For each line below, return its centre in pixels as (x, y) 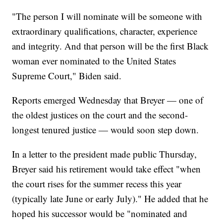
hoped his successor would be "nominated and (100, 214)
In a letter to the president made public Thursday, (105, 154)
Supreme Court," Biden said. (67, 76)
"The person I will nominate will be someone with (107, 16)
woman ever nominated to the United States (94, 61)
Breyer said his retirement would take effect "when (107, 169)
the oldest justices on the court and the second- (100, 115)
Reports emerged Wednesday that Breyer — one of (108, 100)
